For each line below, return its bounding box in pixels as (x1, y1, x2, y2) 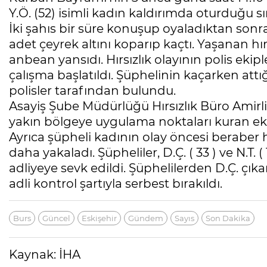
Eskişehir (82, 213, 117, 223)
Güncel (42, 213, 70, 223)
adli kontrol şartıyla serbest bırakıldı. (9, 176, 222, 191)
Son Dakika (206, 213, 250, 223)
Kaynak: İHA (9, 247, 80, 262)
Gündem (128, 213, 163, 223)
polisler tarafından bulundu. (9, 83, 176, 98)
